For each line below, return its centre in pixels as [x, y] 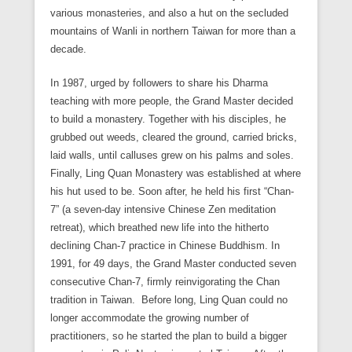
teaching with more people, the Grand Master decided [172, 101]
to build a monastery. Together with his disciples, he [168, 119]
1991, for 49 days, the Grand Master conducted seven [173, 264]
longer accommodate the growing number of [150, 318]
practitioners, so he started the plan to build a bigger [169, 336]
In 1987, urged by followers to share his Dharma [159, 83]
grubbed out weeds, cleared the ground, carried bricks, [174, 137]
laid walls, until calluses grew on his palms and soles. [172, 156]
